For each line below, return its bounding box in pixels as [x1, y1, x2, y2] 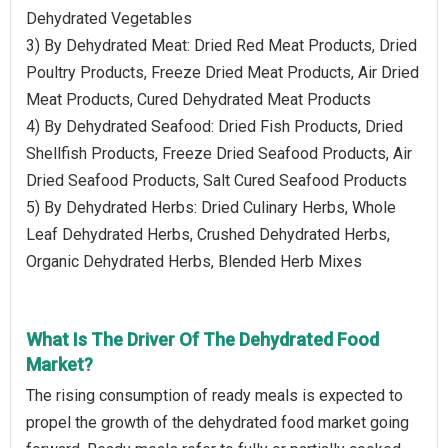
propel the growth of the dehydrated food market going [26, 412, 409, 432]
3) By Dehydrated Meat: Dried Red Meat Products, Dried [26, 35, 417, 55]
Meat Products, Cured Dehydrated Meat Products [26, 89, 371, 109]
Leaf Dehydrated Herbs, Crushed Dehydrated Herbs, [26, 224, 390, 244]
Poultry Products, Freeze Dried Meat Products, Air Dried [26, 62, 419, 82]
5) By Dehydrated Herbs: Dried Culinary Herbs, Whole [26, 197, 396, 217]
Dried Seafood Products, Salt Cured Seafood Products [26, 170, 407, 190]
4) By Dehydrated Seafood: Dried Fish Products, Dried [26, 116, 403, 136]
